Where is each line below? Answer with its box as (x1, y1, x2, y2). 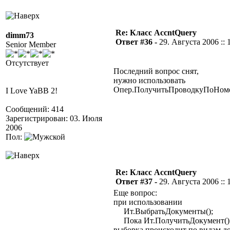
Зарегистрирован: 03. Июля (6, 114, 102, 123)
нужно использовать (113, 76, 185, 85)
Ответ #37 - (116, 177, 159, 186)
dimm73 (6, 31, 34, 40)
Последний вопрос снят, (113, 67, 199, 75)
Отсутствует (6, 59, 49, 67)
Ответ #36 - (116, 37, 159, 46)
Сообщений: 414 (6, 105, 64, 113)
